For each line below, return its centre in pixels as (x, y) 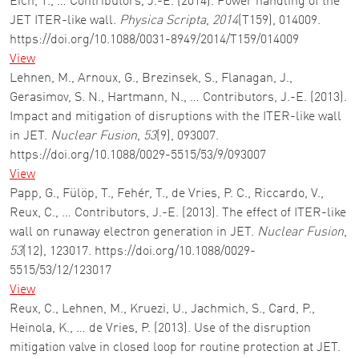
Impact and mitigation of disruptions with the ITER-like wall (175, 117)
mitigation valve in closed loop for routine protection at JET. (175, 348)
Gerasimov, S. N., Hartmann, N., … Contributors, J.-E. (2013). (178, 98)
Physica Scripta (163, 21)
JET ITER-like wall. (65, 21)
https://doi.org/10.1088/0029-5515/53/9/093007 (138, 155)
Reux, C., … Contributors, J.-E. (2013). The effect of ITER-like (178, 213)
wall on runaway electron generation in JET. (133, 232)
